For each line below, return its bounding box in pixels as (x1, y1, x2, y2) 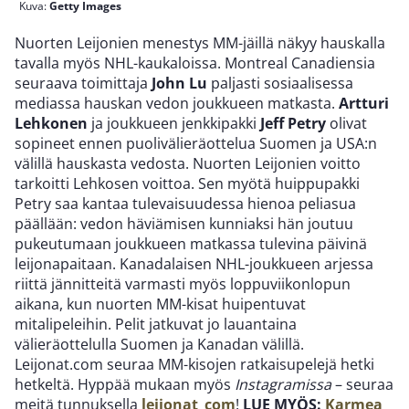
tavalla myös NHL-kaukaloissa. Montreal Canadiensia (15, 53, 375, 73)
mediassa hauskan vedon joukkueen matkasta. (15, 93, 339, 113)
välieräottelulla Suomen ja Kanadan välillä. (15, 334, 304, 354)
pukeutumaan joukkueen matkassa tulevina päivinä (15, 234, 367, 254)
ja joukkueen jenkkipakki (88, 113, 257, 133)
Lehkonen (15, 113, 88, 133)
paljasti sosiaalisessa (207, 73, 353, 93)
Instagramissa (235, 374, 331, 394)
